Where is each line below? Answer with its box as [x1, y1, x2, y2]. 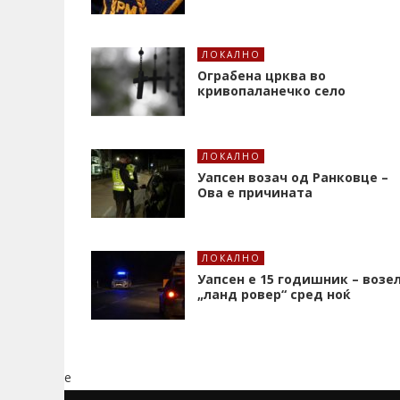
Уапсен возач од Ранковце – [197, 169, 388, 187]
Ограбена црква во [197, 67, 326, 85]
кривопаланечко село [197, 82, 346, 100]
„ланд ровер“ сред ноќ [197, 286, 351, 304]
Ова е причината [197, 184, 312, 202]
